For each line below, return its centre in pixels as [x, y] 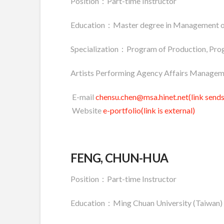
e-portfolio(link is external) [149, 110]
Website [86, 110]
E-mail [83, 96]
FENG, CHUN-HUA [119, 157]
